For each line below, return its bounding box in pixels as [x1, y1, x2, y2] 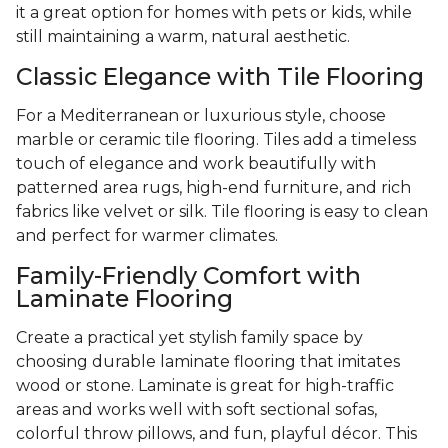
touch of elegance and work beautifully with [16, 154, 376, 174]
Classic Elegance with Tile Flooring [16, 62, 424, 92]
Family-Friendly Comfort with [16, 261, 361, 291]
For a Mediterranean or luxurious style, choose [16, 106, 386, 126]
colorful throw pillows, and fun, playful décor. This [16, 424, 417, 444]
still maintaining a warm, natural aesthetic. [16, 27, 350, 47]
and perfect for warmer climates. [16, 226, 278, 246]
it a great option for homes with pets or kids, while [16, 3, 412, 23]
